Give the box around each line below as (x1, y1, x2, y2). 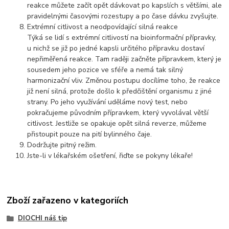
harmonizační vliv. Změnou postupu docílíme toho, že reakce (27, 76, 221, 86)
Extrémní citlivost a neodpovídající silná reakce (27, 22, 178, 32)
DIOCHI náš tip (17, 214, 67, 223)
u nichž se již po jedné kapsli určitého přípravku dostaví (27, 43, 205, 54)
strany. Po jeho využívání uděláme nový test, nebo (27, 97, 188, 107)
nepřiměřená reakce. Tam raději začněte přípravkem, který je (27, 54, 222, 64)
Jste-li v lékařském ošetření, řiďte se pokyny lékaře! (27, 151, 193, 161)
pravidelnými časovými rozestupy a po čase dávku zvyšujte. (27, 11, 219, 21)
